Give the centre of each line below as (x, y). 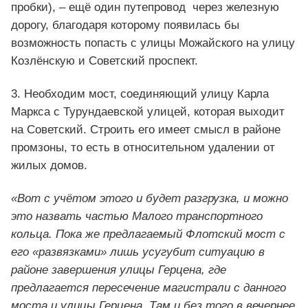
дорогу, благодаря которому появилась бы (125, 25)
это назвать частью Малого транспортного (137, 217)
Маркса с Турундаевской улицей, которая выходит (148, 112)
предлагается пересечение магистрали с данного (148, 288)
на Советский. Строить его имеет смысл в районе (146, 130)
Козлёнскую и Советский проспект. (104, 61)
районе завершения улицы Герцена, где (119, 270)
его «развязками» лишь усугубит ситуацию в (138, 252)
